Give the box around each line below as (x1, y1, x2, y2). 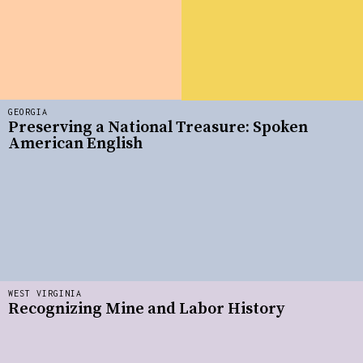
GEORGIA (8, 106, 48, 117)
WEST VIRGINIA (8, 288, 82, 298)
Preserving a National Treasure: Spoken (8, 117, 308, 139)
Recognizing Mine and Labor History (8, 299, 284, 320)
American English (8, 134, 143, 155)
